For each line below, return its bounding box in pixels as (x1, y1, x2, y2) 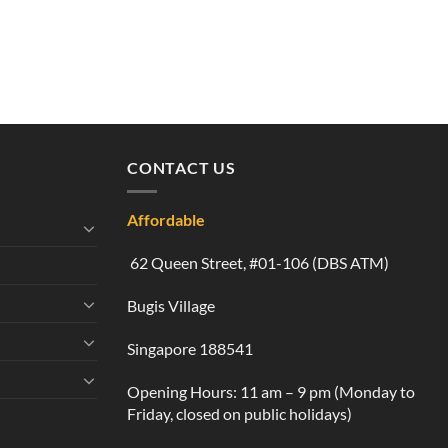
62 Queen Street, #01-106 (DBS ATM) (127, 253, 389, 273)
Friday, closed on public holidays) (127, 403, 352, 423)
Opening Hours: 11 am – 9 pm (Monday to (127, 381, 415, 401)
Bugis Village (127, 296, 215, 316)
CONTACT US (127, 157, 236, 177)
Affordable (127, 210, 205, 230)
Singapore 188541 (127, 338, 253, 358)
